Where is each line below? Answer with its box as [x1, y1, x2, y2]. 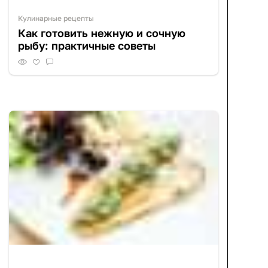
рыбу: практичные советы [18, 38, 156, 52]
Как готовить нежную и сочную [18, 26, 185, 39]
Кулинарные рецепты [18, 13, 94, 23]
